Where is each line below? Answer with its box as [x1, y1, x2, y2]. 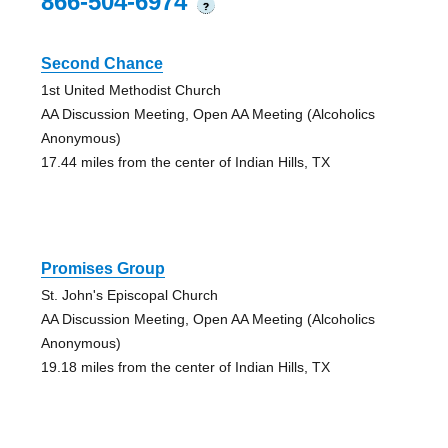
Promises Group [40, 259, 165, 277]
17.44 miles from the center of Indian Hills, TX [40, 153, 330, 170]
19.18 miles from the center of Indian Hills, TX [40, 358, 330, 375]
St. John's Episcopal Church [40, 286, 218, 303]
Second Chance [40, 54, 163, 72]
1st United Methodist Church [40, 81, 221, 98]
